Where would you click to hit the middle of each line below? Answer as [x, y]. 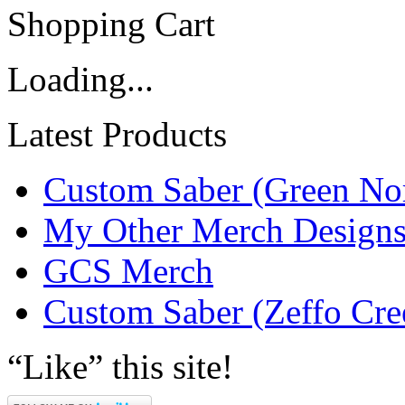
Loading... [80, 79]
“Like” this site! [120, 367]
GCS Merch [128, 271]
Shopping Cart [111, 24]
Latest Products [117, 134]
